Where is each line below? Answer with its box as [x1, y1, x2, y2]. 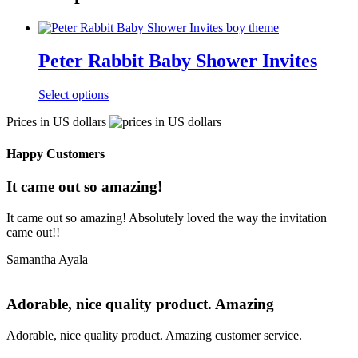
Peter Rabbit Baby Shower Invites [38, 50, 317, 72]
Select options [38, 88, 109, 102]
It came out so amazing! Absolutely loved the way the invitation [6, 210, 327, 225]
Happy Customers [6, 146, 105, 161]
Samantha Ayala [6, 252, 88, 266]
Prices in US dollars [6, 115, 109, 129]
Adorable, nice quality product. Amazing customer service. [6, 328, 302, 342]
